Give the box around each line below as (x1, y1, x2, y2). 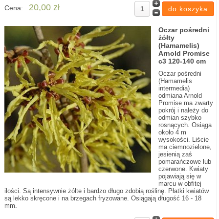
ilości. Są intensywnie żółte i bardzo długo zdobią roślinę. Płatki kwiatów (4, 187, 209, 195)
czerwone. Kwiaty (158, 165, 208, 173)
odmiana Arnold (158, 92, 202, 99)
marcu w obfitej (158, 180, 201, 187)
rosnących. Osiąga (158, 121, 212, 129)
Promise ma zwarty (158, 99, 213, 107)
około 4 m (158, 129, 186, 136)
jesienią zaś (158, 151, 192, 158)
